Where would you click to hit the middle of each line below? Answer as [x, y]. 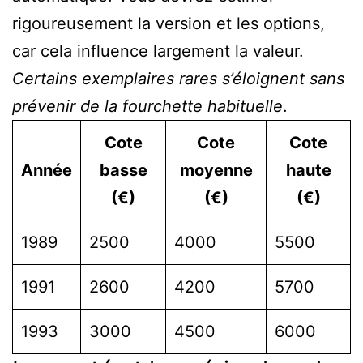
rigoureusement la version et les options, [169, 23]
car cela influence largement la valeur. [158, 51]
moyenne [216, 170]
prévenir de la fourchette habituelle [147, 106]
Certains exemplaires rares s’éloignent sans [178, 78]
